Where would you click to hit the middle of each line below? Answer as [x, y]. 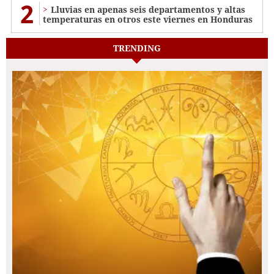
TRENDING [137, 48]
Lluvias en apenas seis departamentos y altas [148, 10]
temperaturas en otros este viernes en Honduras [148, 20]
